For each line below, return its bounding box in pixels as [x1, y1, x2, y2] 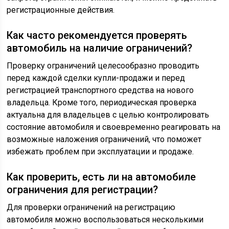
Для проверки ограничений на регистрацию [7, 202, 176, 212]
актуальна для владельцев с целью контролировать [7, 109, 210, 120]
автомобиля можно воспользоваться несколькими [7, 214, 204, 224]
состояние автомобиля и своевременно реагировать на [7, 122, 221, 132]
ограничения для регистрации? [7, 183, 158, 196]
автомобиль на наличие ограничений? [7, 41, 193, 54]
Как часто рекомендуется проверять [7, 29, 188, 41]
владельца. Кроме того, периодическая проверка [7, 97, 197, 107]
